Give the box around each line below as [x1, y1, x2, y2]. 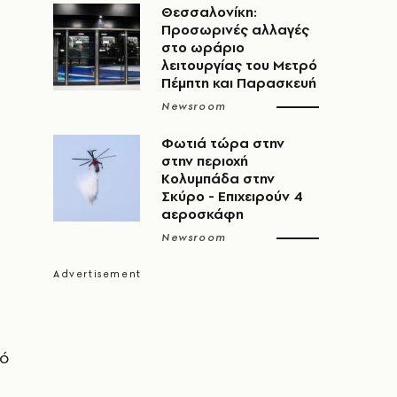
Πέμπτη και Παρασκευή [161, 74, 316, 92]
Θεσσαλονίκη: [161, 3, 257, 21]
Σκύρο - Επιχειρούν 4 [161, 187, 303, 206]
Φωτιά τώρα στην [161, 134, 284, 152]
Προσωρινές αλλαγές [161, 20, 309, 39]
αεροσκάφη [161, 205, 244, 223]
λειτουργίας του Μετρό [161, 56, 317, 74]
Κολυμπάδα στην [161, 169, 275, 188]
